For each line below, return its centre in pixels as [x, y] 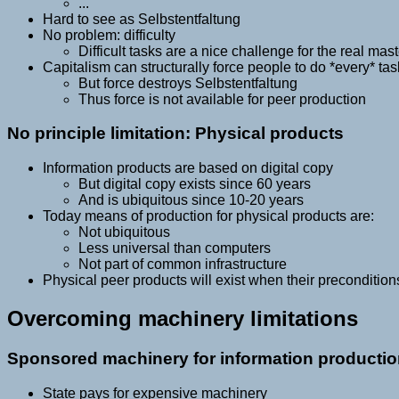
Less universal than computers [175, 248]
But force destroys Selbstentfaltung [188, 83]
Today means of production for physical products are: [208, 216]
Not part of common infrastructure [183, 264]
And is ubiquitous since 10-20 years [191, 199]
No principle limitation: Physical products [175, 134]
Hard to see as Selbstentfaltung [142, 19]
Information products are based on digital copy [188, 167]
